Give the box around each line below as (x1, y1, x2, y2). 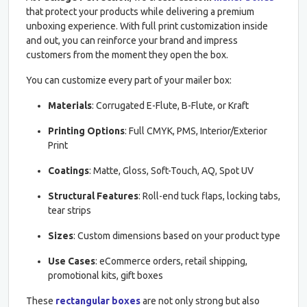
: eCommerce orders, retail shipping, (95, 255, 247, 267)
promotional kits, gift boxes (48, 269, 163, 281)
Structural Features (48, 190, 138, 201)
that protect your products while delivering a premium (26, 5, 254, 17)
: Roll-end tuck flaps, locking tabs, (138, 190, 280, 201)
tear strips (48, 204, 91, 216)
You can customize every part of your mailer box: (26, 74, 232, 86)
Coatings (48, 164, 89, 176)
